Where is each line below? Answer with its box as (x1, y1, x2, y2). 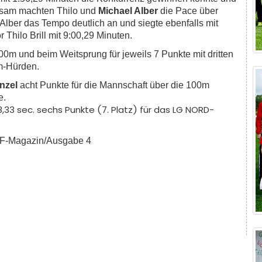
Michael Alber (98, 6, 158, 16)
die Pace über (158, 6, 218, 16)
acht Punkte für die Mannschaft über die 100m (18, 80, 209, 90)
